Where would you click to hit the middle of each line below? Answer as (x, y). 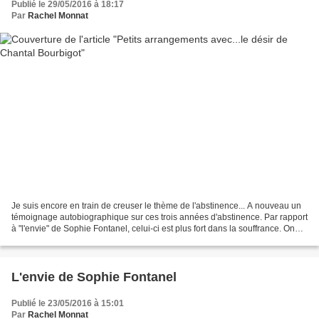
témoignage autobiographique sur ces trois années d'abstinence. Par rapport (159, 218)
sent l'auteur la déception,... (64, 240)
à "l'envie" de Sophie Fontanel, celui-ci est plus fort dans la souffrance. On (153, 229)
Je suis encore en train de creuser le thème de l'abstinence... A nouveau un (156, 206)
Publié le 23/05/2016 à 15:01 (68, 304)
